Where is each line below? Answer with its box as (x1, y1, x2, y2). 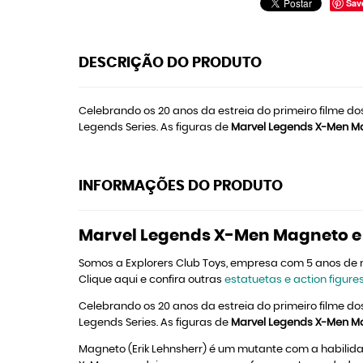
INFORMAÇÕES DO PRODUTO (79, 179, 283, 194)
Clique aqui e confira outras (79, 275, 224, 285)
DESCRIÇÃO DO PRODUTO (79, 56, 262, 70)
